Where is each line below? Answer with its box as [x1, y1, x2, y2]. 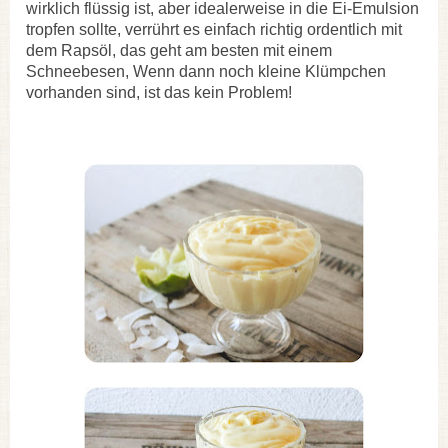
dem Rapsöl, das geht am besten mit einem [26, 41, 332, 59]
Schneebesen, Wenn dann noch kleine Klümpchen [26, 62, 386, 80]
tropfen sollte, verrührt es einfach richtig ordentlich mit [26, 20, 402, 38]
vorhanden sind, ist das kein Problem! [26, 83, 292, 101]
